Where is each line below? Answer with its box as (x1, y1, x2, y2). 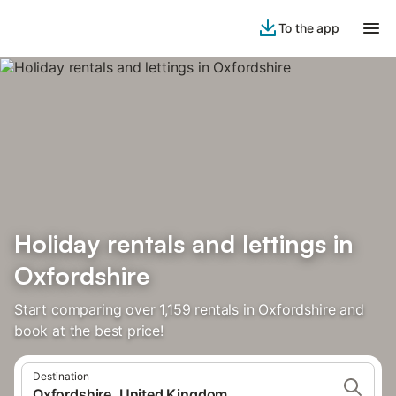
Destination (33, 369, 89, 383)
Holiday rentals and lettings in (14, 228, 354, 259)
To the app (278, 20, 339, 35)
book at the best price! (14, 322, 164, 339)
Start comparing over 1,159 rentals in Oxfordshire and (14, 301, 364, 318)
